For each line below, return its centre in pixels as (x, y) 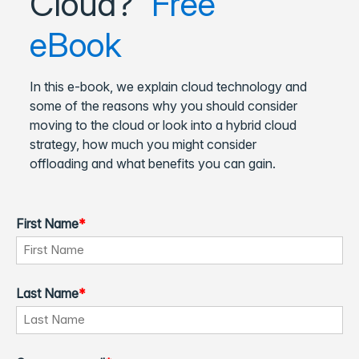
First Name (47, 223)
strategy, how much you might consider (143, 144)
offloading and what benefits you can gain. (153, 163)
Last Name (47, 293)
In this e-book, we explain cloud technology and (168, 86)
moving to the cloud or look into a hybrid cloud (163, 125)
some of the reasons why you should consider (163, 105)
